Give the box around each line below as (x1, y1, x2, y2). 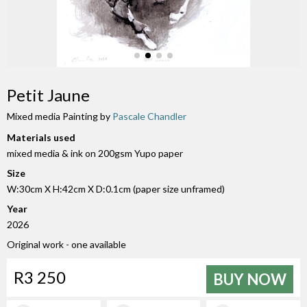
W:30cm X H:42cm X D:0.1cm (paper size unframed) (7, 183, 225, 195)
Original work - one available (7, 238, 126, 250)
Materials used (7, 132, 75, 143)
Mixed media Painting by (7, 110, 112, 122)
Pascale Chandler (112, 110, 186, 122)
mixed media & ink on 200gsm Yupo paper (7, 147, 183, 159)
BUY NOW (213, 270, 286, 288)
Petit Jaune (7, 85, 90, 105)
